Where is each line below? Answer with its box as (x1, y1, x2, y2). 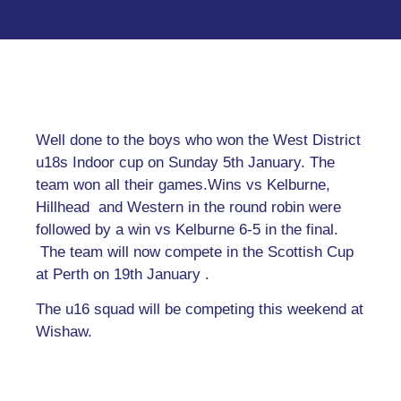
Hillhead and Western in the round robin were (36, 199, 341, 216)
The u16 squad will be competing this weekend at (36, 301, 363, 319)
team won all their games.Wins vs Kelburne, (36, 176, 330, 193)
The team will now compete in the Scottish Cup (36, 243, 354, 260)
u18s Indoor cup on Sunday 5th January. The (36, 154, 335, 171)
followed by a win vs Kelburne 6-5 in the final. (36, 221, 338, 238)
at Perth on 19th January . (36, 266, 209, 283)
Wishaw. (36, 323, 92, 341)
